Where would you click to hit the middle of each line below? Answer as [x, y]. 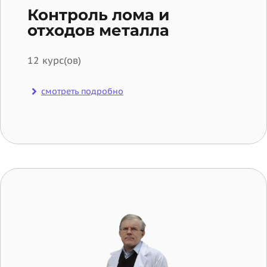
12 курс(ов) [54, 60]
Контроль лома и [98, 15]
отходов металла [98, 30]
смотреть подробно [82, 91]
